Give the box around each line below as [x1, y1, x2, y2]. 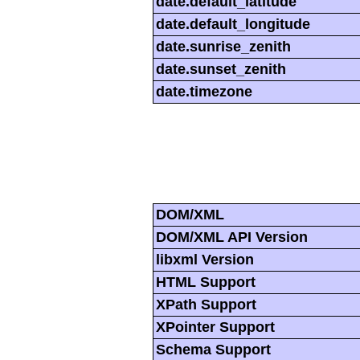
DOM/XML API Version [156, 228, 308, 245]
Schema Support [156, 341, 271, 358]
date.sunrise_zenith [156, 38, 291, 55]
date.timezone [156, 83, 252, 100]
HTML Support [156, 273, 256, 290]
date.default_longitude [156, 15, 310, 32]
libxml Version [156, 251, 254, 268]
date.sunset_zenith [156, 60, 286, 77]
